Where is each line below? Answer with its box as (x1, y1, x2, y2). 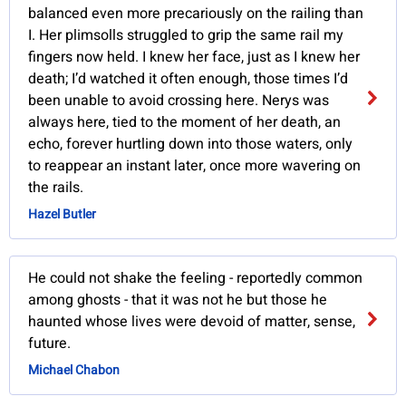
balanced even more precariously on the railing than (28, 3, 364, 25)
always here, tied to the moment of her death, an (28, 111, 342, 134)
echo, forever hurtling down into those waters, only (28, 133, 353, 156)
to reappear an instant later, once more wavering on (28, 155, 362, 178)
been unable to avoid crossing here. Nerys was (28, 90, 330, 112)
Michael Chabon (28, 361, 121, 381)
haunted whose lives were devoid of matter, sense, (28, 311, 356, 333)
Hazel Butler (28, 205, 97, 225)
